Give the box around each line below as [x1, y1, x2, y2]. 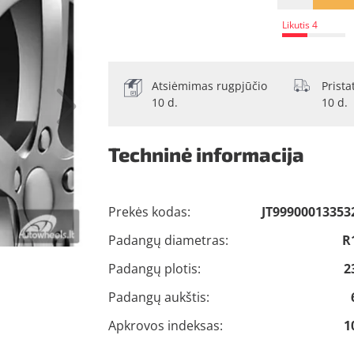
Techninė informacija [107, 142, 304, 167]
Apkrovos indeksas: [107, 317, 223, 335]
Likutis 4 [281, 18, 318, 32]
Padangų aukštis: [107, 288, 209, 307]
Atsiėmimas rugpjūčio [151, 78, 267, 94]
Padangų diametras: [107, 232, 228, 250]
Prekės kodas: [107, 203, 190, 221]
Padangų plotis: [107, 260, 201, 278]
